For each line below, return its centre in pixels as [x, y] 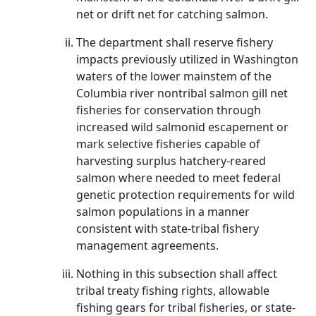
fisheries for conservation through [169, 110]
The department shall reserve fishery [175, 42]
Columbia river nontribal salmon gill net [182, 93]
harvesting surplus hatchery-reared [171, 161]
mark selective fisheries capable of [168, 144]
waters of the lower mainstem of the [174, 76]
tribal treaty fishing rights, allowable [173, 291]
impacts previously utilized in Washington [187, 59]
